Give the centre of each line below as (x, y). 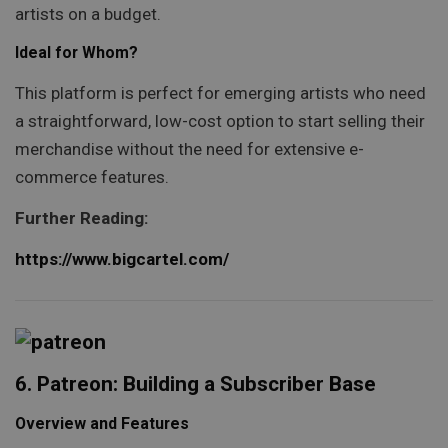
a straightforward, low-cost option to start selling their (220, 120)
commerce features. (92, 176)
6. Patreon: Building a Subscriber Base (195, 383)
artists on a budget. (88, 13)
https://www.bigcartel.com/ (122, 259)
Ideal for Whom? (76, 53)
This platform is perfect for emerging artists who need (220, 92)
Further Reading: (81, 217)
